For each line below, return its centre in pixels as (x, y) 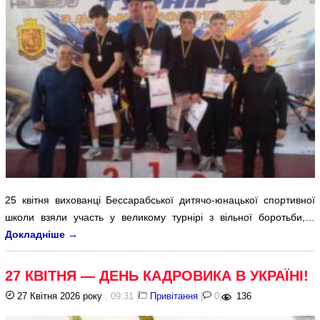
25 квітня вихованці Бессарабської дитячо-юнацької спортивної (160, 200)
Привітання (174, 296)
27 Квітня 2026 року (59, 296)
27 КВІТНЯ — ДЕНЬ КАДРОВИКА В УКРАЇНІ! (157, 276)
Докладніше (37, 235)
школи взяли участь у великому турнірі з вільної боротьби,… (160, 217)
